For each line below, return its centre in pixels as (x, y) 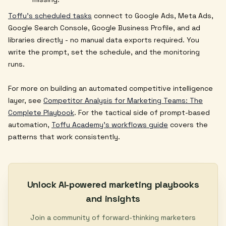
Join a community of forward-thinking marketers (113, 217)
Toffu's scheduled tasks (50, 15)
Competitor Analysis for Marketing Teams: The (123, 100)
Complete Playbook (41, 112)
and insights (113, 198)
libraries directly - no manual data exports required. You (104, 40)
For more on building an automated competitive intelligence (110, 88)
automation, (30, 124)
